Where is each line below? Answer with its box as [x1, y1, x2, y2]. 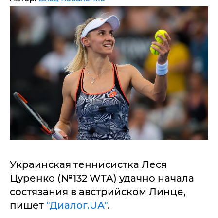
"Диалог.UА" [46, 199, 108, 211]
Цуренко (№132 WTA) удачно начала [10, 172, 194, 184]
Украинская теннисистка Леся [10, 158, 167, 170]
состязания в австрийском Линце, [10, 185, 186, 198]
